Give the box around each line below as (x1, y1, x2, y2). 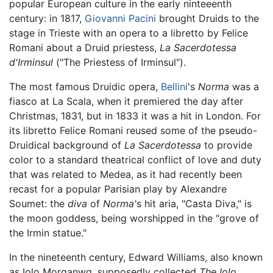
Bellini (161, 80, 188, 93)
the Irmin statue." (9, 226, 87, 239)
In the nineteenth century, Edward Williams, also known (9, 250, 263, 263)
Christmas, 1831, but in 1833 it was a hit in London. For (9, 109, 261, 122)
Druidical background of (9, 138, 124, 151)
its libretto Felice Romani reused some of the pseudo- (9, 124, 257, 136)
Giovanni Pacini (85, 12, 156, 24)
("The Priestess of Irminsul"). (53, 55, 186, 68)
